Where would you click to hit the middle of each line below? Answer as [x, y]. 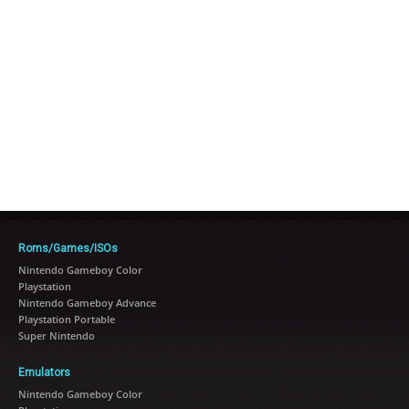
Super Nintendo [57, 335]
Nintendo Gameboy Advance [87, 302]
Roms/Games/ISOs [68, 248]
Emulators [44, 372]
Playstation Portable [67, 319]
